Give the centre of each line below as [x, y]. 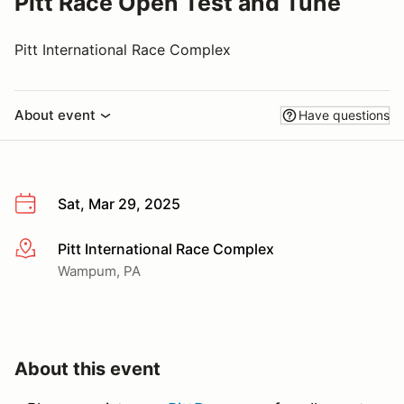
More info [46, 249]
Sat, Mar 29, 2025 [119, 204]
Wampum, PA [99, 271]
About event [55, 115]
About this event [87, 368]
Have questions [344, 115]
